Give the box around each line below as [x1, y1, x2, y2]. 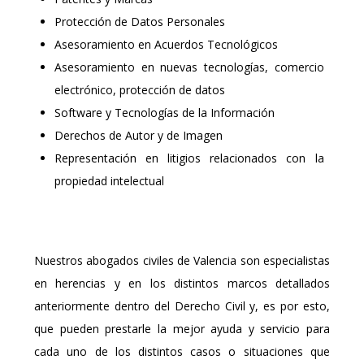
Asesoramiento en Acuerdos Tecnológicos [54, 36, 278, 52]
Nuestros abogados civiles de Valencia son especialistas [34, 252, 330, 268]
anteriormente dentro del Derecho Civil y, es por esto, [34, 297, 330, 314]
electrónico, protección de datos [54, 81, 225, 97]
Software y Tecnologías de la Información [54, 104, 275, 120]
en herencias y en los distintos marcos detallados [34, 275, 330, 291]
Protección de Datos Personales [54, 13, 225, 29]
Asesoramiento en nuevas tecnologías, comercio [54, 58, 324, 75]
